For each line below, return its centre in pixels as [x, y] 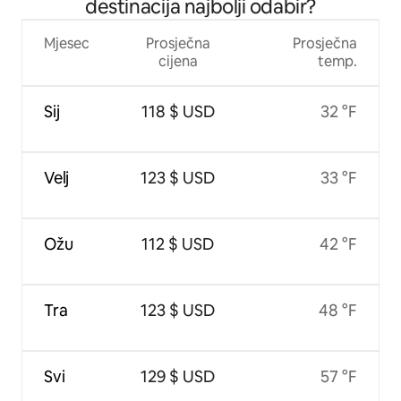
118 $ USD [178, 111]
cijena [178, 61]
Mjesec [67, 43]
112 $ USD [178, 243]
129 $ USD [178, 376]
